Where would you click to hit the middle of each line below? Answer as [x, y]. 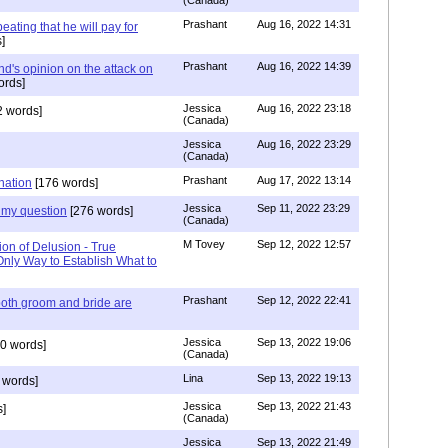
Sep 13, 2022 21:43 [304, 406]
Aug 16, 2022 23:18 [304, 108]
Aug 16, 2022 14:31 [304, 24]
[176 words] [65, 183]
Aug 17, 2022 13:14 [304, 180]
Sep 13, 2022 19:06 [304, 342]
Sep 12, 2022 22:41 [304, 300]
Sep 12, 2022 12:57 [304, 244]
